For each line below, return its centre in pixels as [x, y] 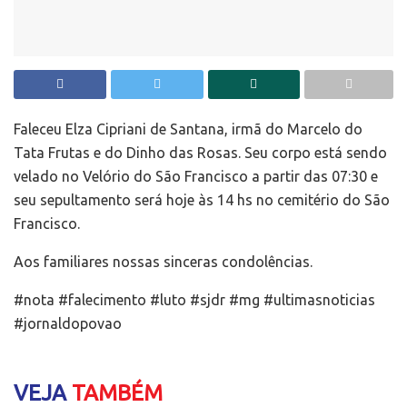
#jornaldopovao [68, 324]
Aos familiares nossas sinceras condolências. [163, 262]
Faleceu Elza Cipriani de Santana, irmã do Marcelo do [188, 129]
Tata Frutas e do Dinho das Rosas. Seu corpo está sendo [200, 153]
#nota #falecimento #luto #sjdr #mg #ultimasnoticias [194, 300]
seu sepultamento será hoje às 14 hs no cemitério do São [202, 200]
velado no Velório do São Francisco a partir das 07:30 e [196, 177]
